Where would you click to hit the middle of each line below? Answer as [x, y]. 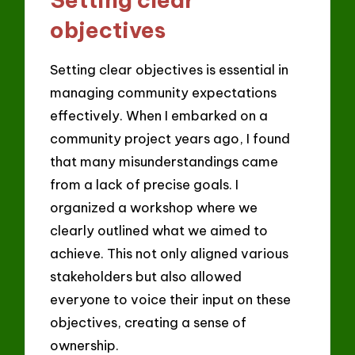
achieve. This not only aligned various [170, 253]
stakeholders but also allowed [146, 276]
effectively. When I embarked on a [159, 115]
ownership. [85, 345]
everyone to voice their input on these [171, 299]
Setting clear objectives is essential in [170, 69]
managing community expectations [164, 92]
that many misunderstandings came [164, 161]
